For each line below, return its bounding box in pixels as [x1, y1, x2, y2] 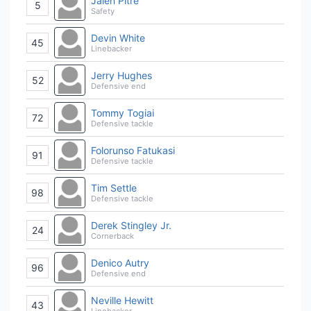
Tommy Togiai [91, 106, 154, 119]
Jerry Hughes [91, 69, 152, 81]
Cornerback [91, 230, 134, 241]
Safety [91, 6, 115, 16]
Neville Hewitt [91, 294, 153, 306]
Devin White [91, 31, 145, 44]
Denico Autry [91, 256, 149, 269]
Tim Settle [91, 181, 137, 194]
